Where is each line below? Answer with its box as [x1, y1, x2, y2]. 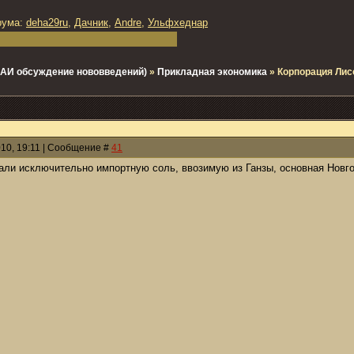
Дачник [74, 17, 108, 28]
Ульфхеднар [148, 17, 208, 28]
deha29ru [26, 17, 68, 28]
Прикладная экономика [157, 66, 267, 77]
